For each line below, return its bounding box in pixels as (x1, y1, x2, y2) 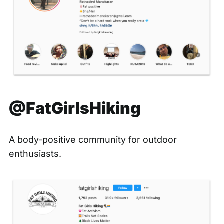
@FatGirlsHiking (8, 98, 141, 118)
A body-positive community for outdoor (8, 134, 177, 145)
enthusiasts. (8, 148, 64, 159)
